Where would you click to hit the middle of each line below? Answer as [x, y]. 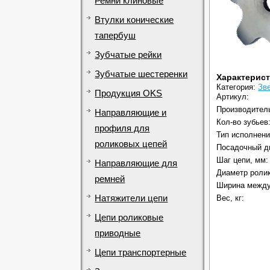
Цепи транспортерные [141, 252]
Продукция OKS [129, 93]
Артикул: [233, 97]
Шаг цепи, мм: [243, 160]
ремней [110, 179]
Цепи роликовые [129, 217]
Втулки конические [134, 20]
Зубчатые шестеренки [141, 74]
